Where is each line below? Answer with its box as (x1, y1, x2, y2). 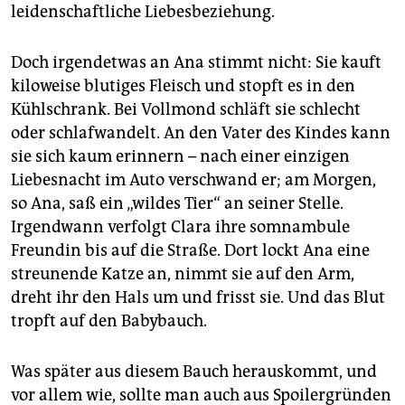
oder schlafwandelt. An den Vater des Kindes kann (11, 123, 391, 144)
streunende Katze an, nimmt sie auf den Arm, (11, 264, 354, 285)
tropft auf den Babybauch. (11, 311, 207, 332)
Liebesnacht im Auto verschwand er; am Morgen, (11, 170, 376, 191)
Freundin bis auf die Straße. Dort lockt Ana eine (11, 240, 370, 261)
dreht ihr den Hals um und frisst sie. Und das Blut (11, 287, 385, 308)
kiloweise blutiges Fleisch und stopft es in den (11, 76, 355, 97)
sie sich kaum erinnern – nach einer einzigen (11, 146, 350, 167)
